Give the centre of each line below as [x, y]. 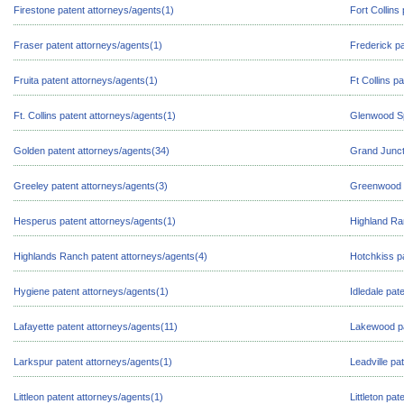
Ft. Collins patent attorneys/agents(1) [95, 115]
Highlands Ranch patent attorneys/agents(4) [110, 256]
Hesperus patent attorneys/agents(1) [95, 221]
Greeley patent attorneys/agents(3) [91, 186]
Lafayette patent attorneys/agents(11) [96, 326]
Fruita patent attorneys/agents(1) [86, 80]
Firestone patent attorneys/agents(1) [94, 10]
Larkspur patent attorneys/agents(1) [93, 362]
